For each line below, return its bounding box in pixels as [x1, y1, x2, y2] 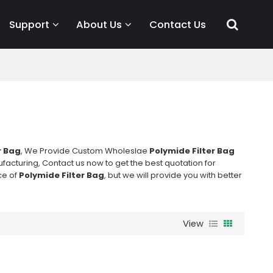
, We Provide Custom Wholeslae [20, 144, 149, 157]
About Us [76, 17, 122, 32]
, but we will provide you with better [104, 169, 242, 181]
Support [9, 17, 49, 32]
